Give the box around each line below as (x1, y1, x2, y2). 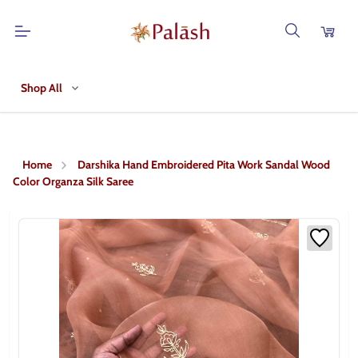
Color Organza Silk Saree (13, 174, 133, 189)
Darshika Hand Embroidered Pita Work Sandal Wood (78, 157, 330, 172)
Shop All (21, 80, 62, 95)
